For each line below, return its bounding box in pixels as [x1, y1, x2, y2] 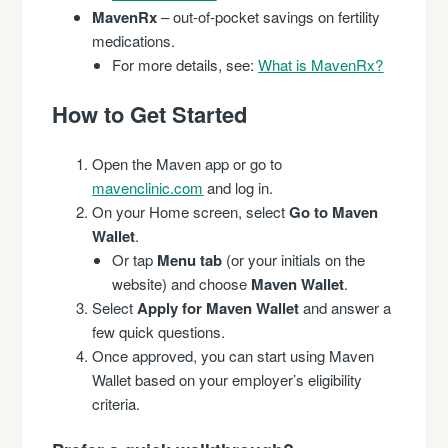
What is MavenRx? [258, 53, 384, 75]
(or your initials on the [226, 248, 366, 270]
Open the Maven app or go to [92, 152, 283, 174]
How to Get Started [52, 97, 248, 130]
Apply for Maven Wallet [137, 296, 300, 319]
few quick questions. [92, 320, 226, 342]
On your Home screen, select [92, 200, 290, 222]
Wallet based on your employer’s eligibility [92, 368, 363, 390]
